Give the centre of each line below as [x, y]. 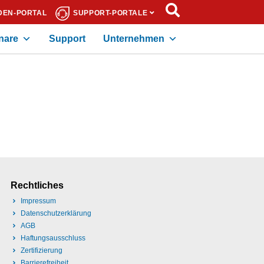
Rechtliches [37, 185]
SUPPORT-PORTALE [110, 13]
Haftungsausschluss [53, 238]
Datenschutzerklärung [56, 213]
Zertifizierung [42, 250]
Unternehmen [134, 39]
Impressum [39, 201]
